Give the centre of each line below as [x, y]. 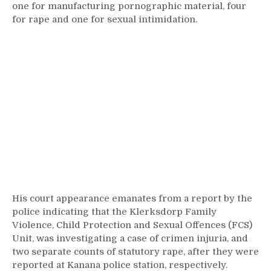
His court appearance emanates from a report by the [132, 198]
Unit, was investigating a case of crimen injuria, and [130, 238]
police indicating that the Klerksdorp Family [114, 212]
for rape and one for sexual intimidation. [105, 19]
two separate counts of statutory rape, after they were [135, 252]
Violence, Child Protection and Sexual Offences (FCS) [132, 225]
